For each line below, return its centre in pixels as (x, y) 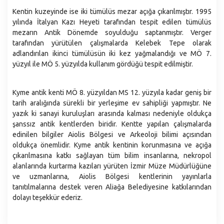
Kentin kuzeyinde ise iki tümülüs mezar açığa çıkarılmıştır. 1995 (112, 11)
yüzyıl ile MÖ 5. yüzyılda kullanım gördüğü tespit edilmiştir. (103, 64)
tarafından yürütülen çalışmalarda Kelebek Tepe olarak (112, 43)
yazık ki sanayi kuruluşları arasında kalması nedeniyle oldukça (112, 113)
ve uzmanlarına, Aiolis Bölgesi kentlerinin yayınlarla (112, 176)
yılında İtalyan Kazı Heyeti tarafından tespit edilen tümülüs (112, 22)
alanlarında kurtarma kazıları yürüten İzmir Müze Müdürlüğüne (112, 166)
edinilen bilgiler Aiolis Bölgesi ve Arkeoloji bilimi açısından (112, 134)
